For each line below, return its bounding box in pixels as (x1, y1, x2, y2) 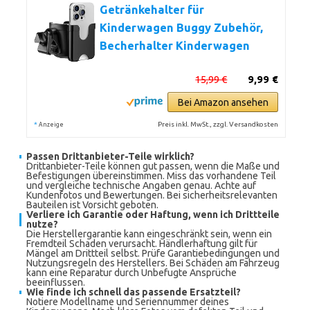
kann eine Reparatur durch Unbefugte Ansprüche (26, 267, 237, 278)
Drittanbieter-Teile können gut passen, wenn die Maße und (26, 161, 280, 172)
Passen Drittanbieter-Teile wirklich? (26, 151, 194, 162)
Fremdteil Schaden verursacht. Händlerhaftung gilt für (26, 238, 257, 249)
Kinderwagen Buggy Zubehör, (100, 21, 263, 34)
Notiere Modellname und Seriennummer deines (26, 296, 229, 307)
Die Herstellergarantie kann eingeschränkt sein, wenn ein (26, 228, 272, 239)
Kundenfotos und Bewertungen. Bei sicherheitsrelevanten (26, 190, 277, 201)
